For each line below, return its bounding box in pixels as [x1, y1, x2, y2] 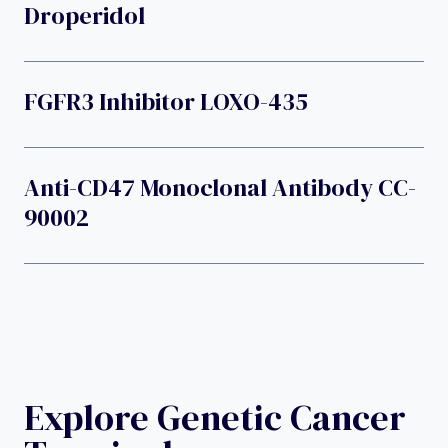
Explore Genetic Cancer [24, 392, 406, 442]
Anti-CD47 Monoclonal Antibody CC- [24, 170, 416, 204]
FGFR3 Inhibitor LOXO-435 [24, 84, 308, 118]
